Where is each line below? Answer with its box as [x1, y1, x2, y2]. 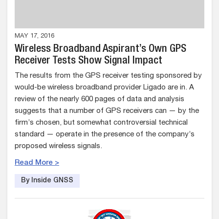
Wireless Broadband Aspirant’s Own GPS [15, 44, 186, 55]
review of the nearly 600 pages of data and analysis [15, 96, 184, 104]
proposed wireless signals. [15, 143, 102, 151]
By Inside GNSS [21, 177, 73, 185]
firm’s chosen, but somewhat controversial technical [15, 119, 188, 127]
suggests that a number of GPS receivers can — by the [15, 108, 199, 115]
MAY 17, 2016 [15, 33, 54, 40]
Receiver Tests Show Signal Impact [15, 56, 162, 67]
